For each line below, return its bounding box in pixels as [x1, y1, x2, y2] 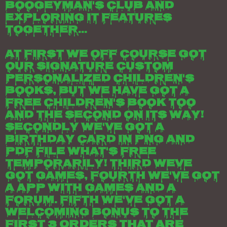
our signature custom [5, 58, 173, 76]
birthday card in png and [5, 131, 195, 149]
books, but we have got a [5, 82, 189, 100]
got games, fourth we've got [5, 167, 219, 185]
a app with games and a [5, 179, 176, 198]
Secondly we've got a [5, 119, 164, 137]
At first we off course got [5, 46, 206, 64]
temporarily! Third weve [5, 155, 192, 173]
